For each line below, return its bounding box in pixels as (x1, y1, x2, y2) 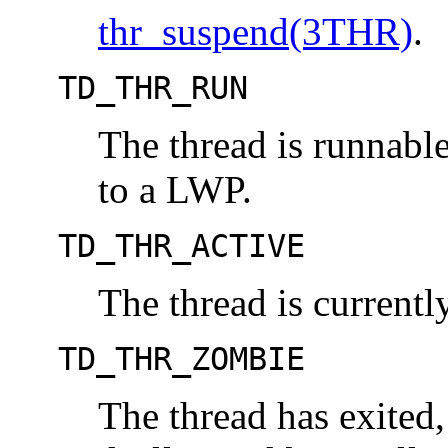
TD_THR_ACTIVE (58, 228, 305, 265)
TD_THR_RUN (58, 70, 248, 107)
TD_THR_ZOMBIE (58, 341, 305, 378)
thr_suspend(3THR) (98, 10, 413, 54)
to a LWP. (98, 168, 252, 212)
